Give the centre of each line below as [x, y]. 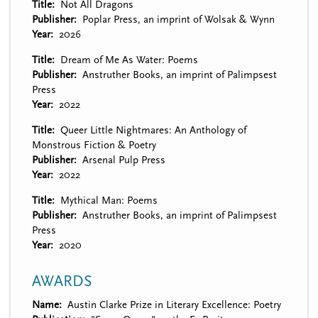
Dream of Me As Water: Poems [129, 60]
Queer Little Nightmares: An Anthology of [153, 130]
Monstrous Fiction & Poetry [94, 145]
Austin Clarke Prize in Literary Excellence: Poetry [174, 305]
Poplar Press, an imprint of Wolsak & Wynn [178, 19]
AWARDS [62, 281]
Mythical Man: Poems [109, 200]
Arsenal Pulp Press [124, 160]
